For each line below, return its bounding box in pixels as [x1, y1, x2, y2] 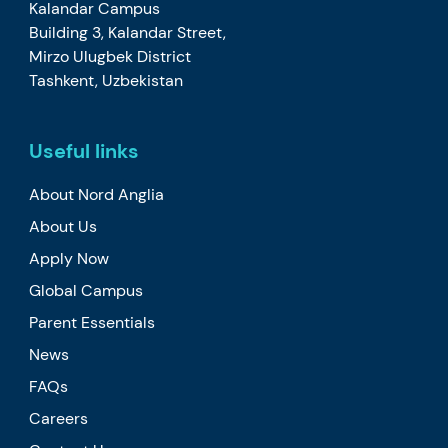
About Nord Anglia [29, 183, 165, 205]
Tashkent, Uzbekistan [29, 69, 184, 91]
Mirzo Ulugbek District [29, 45, 192, 67]
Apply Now [29, 247, 110, 269]
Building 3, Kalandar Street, [29, 21, 227, 43]
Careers [29, 407, 89, 429]
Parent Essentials [29, 311, 156, 333]
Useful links [29, 137, 140, 164]
